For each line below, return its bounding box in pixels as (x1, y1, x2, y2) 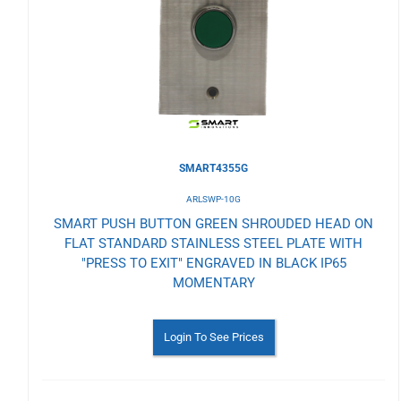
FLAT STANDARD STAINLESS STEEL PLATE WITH (64, 235, 363, 252)
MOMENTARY (172, 274, 255, 291)
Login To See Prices (163, 329, 264, 344)
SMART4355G (179, 161, 249, 175)
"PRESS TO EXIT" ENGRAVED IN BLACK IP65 (81, 254, 346, 271)
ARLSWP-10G (186, 193, 242, 204)
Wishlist (38, 20, 125, 50)
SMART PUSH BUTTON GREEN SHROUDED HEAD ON (54, 215, 374, 232)
